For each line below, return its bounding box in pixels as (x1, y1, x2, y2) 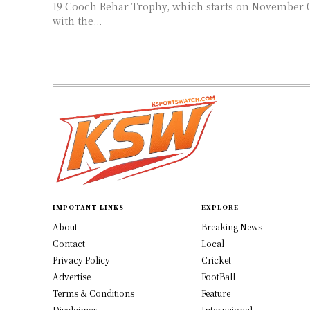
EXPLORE (201, 202, 239, 212)
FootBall (201, 270, 235, 282)
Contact (53, 237, 85, 249)
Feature (201, 286, 230, 299)
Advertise (53, 270, 91, 282)
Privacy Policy (53, 253, 110, 266)
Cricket (201, 253, 231, 266)
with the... (53, 13, 102, 28)
